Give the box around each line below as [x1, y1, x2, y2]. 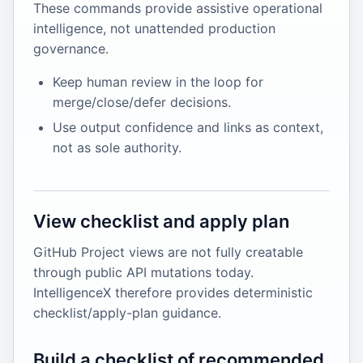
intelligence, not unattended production [33, 20, 275, 37]
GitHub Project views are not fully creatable [33, 244, 303, 261]
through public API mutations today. [33, 264, 254, 281]
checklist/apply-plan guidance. [33, 305, 221, 322]
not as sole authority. [53, 139, 181, 156]
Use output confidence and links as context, [53, 119, 323, 136]
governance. [33, 41, 109, 58]
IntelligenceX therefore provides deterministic [33, 284, 313, 301]
